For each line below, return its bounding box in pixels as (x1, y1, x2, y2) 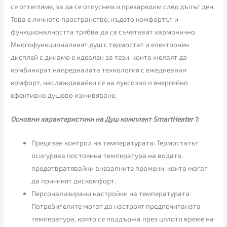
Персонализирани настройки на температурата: (31, 189, 192, 198)
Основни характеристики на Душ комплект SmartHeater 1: (11, 115, 199, 124)
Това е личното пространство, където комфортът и (11, 15, 179, 24)
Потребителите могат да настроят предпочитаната (31, 202, 201, 211)
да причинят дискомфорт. (31, 176, 117, 185)
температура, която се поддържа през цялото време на (31, 214, 214, 223)
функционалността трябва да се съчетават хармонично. (11, 27, 197, 36)
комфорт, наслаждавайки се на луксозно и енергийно (11, 78, 188, 87)
